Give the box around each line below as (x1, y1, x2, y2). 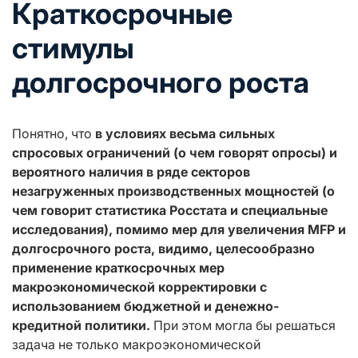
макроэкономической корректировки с (12, 278, 267, 295)
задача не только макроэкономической (12, 336, 261, 352)
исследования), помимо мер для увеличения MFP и (12, 221, 346, 237)
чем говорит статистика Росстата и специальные (12, 201, 328, 218)
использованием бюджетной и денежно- (12, 297, 279, 314)
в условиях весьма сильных (95, 125, 275, 141)
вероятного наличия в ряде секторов (12, 163, 250, 180)
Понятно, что (12, 125, 95, 141)
